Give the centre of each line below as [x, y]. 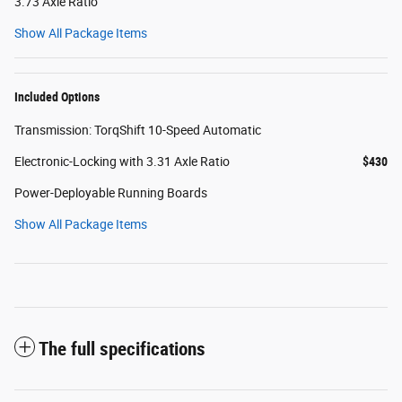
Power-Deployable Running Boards [111, 193]
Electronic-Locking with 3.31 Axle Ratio [122, 162]
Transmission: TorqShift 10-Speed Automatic [138, 131]
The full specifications [122, 350]
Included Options [57, 97]
